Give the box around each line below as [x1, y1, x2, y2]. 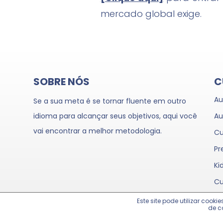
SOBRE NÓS [33, 75, 90, 89]
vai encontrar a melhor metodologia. [33, 126, 162, 136]
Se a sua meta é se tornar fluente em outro [33, 96, 187, 107]
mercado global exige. [100, 7, 202, 20]
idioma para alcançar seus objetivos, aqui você [33, 111, 198, 121]
